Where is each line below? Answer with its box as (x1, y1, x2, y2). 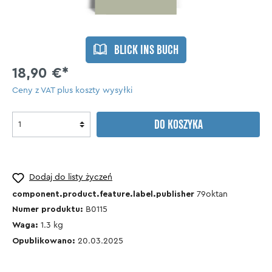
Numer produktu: (12, 205, 86, 214)
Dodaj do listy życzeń (29, 173, 112, 182)
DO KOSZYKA (154, 119, 203, 133)
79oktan (197, 189, 228, 199)
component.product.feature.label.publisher (12, 189, 197, 199)
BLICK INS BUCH (114, 44, 178, 58)
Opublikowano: (12, 237, 78, 246)
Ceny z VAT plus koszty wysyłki (12, 86, 132, 95)
